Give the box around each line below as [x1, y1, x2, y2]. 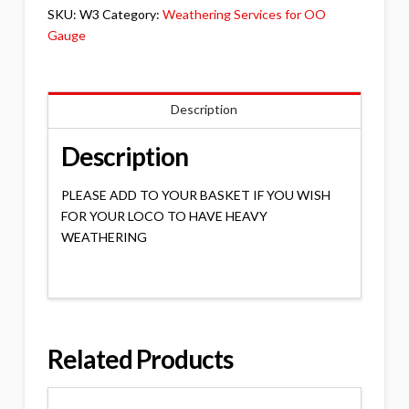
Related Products [47, 342, 234, 374]
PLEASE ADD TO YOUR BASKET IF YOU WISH [60, 186, 330, 203]
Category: [101, 5, 163, 22]
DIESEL [46, 17, 89, 34]
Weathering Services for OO [162, 5, 326, 22]
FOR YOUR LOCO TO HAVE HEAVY [60, 207, 267, 224]
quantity [46, 38, 95, 55]
